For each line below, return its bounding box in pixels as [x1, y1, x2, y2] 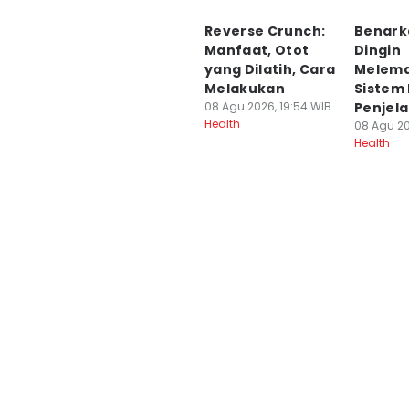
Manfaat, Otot [204, 41, 309, 59]
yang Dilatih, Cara [204, 60, 336, 79]
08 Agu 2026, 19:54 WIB [204, 99, 331, 114]
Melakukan [204, 79, 286, 98]
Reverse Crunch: [204, 22, 326, 40]
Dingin [353, 41, 401, 59]
